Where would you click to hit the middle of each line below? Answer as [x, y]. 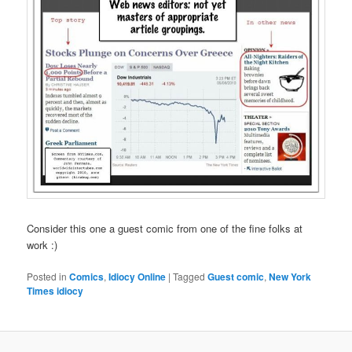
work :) [42, 244]
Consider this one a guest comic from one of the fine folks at [165, 228]
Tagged [189, 276]
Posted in [47, 276]
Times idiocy [55, 290]
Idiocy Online [137, 276]
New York [290, 276]
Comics [87, 276]
